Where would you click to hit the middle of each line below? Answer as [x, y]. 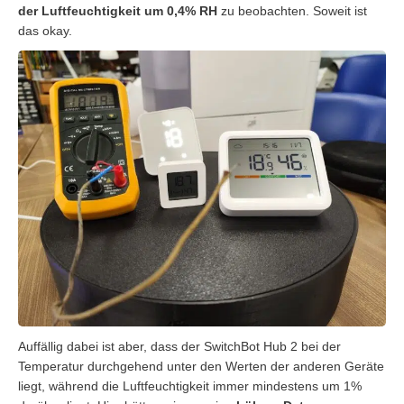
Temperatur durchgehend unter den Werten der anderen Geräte [201, 366]
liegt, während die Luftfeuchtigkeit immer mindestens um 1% [190, 386]
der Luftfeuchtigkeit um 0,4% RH [118, 11]
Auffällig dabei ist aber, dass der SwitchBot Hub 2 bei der [179, 346]
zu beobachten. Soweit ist [292, 11]
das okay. [45, 31]
